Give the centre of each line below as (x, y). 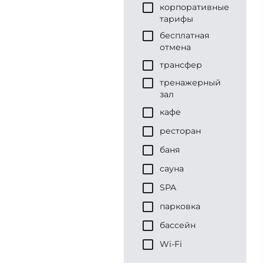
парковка (180, 206)
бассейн (178, 225)
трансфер (181, 65)
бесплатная (184, 35)
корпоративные (194, 7)
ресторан (180, 131)
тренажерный (190, 82)
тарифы (176, 19)
